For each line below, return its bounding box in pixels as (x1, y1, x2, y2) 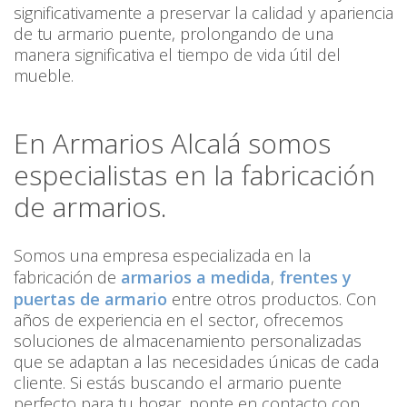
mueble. (14, 65, 74, 87)
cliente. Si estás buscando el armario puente (14, 372, 342, 394)
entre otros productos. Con (167, 288, 376, 311)
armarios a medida (121, 266, 271, 289)
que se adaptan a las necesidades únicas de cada (14, 351, 379, 373)
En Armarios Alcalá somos (14, 124, 331, 163)
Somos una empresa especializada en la (14, 244, 311, 267)
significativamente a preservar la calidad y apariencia (14, 2, 393, 25)
